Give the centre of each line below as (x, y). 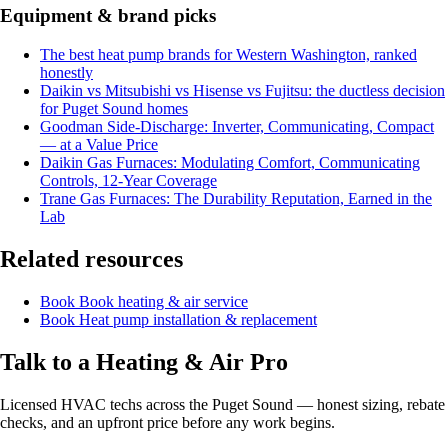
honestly (66, 73)
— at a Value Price (99, 145)
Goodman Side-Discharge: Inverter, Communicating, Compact (237, 127)
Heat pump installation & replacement (198, 319)
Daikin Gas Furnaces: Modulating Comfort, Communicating (230, 163)
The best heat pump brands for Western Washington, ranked (228, 55)
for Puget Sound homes (114, 109)
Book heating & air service (163, 301)
